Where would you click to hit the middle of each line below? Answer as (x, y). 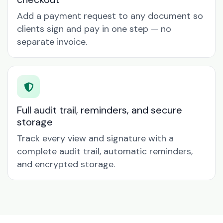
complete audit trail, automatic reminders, (105, 151)
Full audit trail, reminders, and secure (100, 110)
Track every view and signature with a (95, 138)
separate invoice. (52, 42)
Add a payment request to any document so (110, 16)
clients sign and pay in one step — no (94, 29)
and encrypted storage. (66, 164)
